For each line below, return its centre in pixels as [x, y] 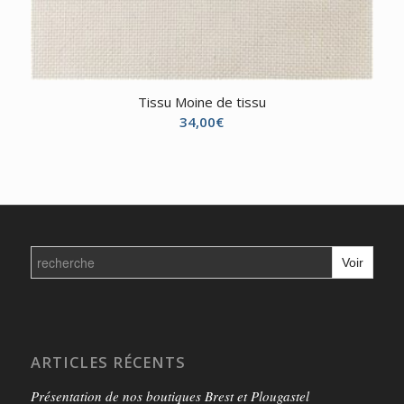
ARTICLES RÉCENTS [108, 362]
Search [49, 250]
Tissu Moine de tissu [202, 101]
